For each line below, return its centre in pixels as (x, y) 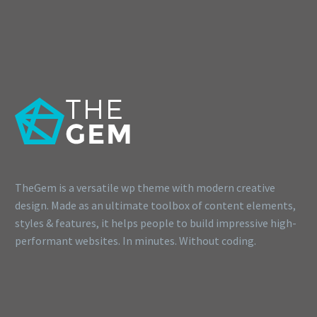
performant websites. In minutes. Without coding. (136, 240)
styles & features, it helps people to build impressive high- (156, 223)
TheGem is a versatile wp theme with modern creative (145, 187)
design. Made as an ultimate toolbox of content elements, (155, 205)
